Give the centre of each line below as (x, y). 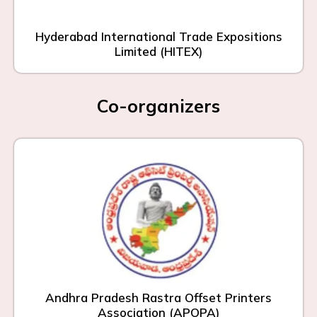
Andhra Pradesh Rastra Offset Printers (158, 297)
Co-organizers (158, 105)
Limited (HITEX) (158, 51)
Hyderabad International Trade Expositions (158, 36)
